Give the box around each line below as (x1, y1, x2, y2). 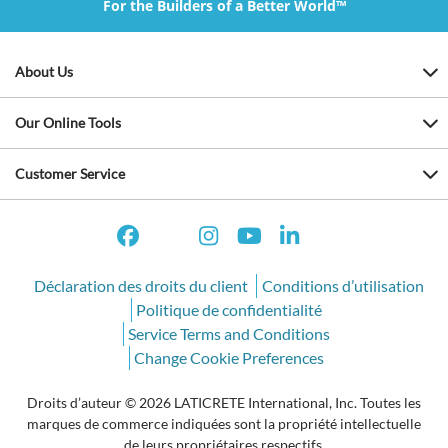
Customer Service (15, 164, 125, 182)
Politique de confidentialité (136, 299, 323, 319)
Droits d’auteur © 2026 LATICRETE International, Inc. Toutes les (27, 394, 421, 412)
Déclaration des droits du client (34, 275, 248, 295)
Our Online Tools (15, 113, 121, 131)
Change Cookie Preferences (134, 347, 325, 367)
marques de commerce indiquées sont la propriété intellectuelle (27, 415, 421, 433)
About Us (15, 62, 73, 80)
